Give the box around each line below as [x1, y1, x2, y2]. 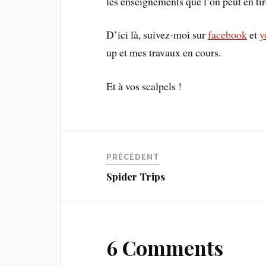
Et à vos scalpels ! [106, 79, 182, 94]
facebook [208, 27, 248, 42]
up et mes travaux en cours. [106, 45, 221, 60]
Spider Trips [106, 170, 166, 183]
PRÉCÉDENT [106, 152, 160, 162]
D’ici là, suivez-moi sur [106, 27, 208, 42]
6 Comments [106, 234, 224, 262]
